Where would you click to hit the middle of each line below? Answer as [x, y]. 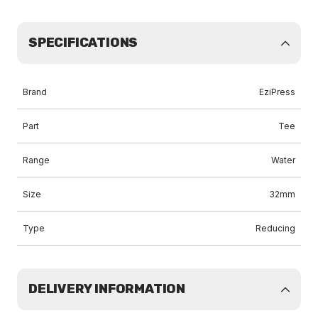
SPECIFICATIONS [83, 43]
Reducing [275, 228]
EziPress [277, 92]
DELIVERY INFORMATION [107, 289]
